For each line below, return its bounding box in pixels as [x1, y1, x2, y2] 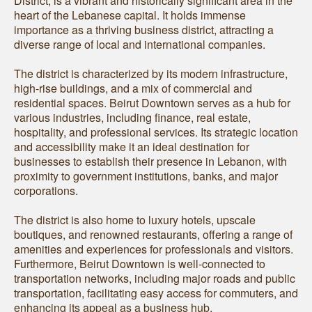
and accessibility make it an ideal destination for [14, 139, 249, 155]
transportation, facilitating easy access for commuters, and [14, 285, 298, 302]
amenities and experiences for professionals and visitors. [14, 241, 293, 258]
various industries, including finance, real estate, [14, 109, 251, 126]
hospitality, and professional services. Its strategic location [14, 124, 298, 141]
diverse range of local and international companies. [14, 36, 265, 53]
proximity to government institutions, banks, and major [14, 168, 278, 185]
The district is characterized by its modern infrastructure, [14, 65, 288, 82]
